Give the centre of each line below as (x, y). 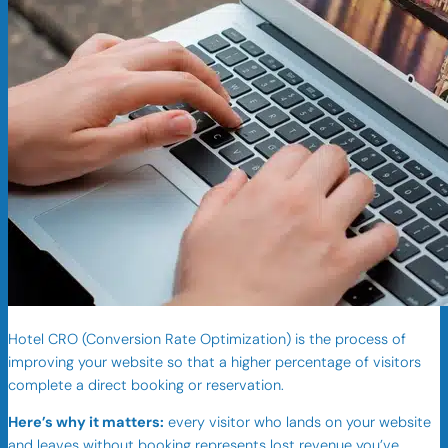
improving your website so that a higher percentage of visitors (214, 362)
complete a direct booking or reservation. (146, 385)
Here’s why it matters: (86, 423)
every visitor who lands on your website (297, 423)
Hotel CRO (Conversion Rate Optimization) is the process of (207, 339)
